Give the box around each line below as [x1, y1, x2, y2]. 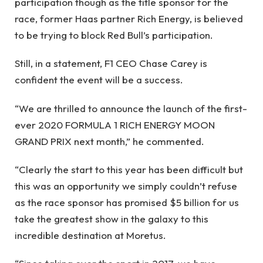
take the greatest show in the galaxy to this [15, 212, 208, 225]
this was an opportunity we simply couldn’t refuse [15, 179, 237, 192]
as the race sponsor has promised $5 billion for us [15, 195, 239, 208]
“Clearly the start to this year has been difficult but [15, 163, 243, 176]
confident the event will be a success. [15, 73, 183, 86]
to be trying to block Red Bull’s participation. [15, 28, 213, 41]
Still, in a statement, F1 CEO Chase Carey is [15, 57, 207, 70]
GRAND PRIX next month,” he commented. [15, 134, 204, 147]
